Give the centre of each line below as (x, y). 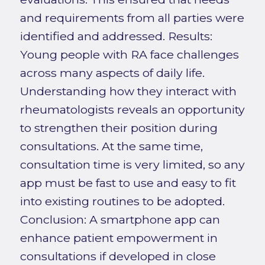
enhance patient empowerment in (119, 237)
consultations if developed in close (118, 256)
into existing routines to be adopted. (122, 201)
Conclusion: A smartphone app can (120, 219)
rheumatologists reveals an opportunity (132, 109)
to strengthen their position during (119, 127)
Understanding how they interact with (128, 91)
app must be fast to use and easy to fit (128, 182)
